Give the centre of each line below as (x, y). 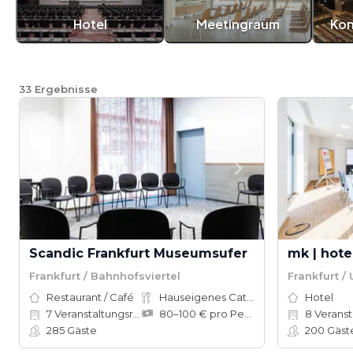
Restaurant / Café (90, 297)
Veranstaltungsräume (92, 314)
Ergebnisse (66, 89)
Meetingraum (238, 24)
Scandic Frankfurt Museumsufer (138, 253)
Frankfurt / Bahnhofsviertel (105, 275)
